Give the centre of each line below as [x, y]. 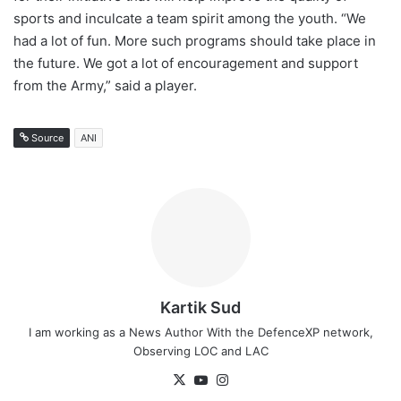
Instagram [263, 380]
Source [46, 138]
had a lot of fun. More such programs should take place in [195, 41]
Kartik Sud [200, 308]
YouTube [238, 380]
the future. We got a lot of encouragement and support [186, 64]
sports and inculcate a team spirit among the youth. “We [190, 19]
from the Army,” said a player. [107, 86]
